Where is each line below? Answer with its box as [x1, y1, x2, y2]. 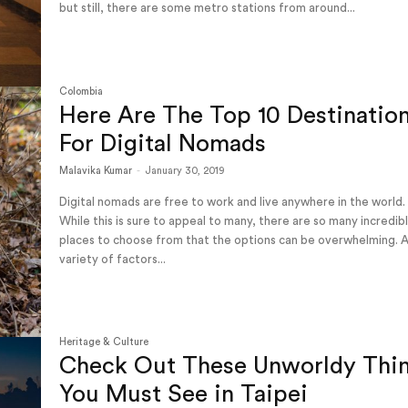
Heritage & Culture [59, 337, 149, 348]
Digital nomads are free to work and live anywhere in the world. [59, 195, 406, 208]
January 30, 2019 [145, 165, 225, 176]
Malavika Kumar [59, 165, 133, 176]
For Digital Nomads [59, 131, 267, 156]
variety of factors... [59, 252, 167, 265]
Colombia [59, 86, 104, 97]
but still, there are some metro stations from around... [59, 2, 356, 14]
